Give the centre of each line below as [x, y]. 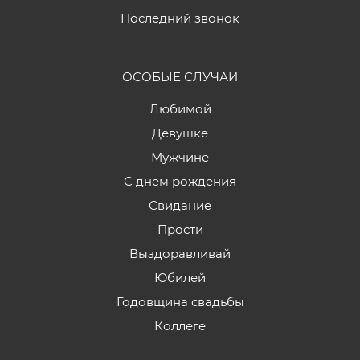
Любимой [180, 109]
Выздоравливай [180, 254]
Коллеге [180, 326]
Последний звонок [180, 18]
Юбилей [180, 278]
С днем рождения [180, 181]
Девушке [180, 133]
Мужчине [180, 157]
